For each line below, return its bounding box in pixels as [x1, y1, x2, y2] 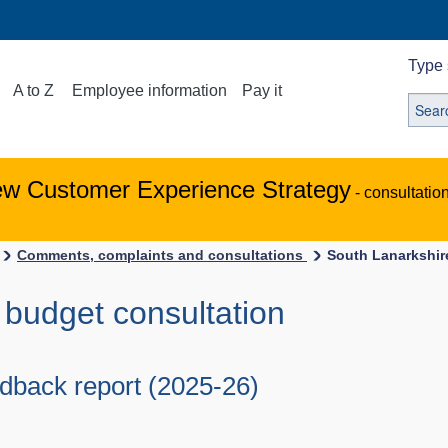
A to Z [13, 82, 55, 99]
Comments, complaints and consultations [17, 247, 307, 263]
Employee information [72, 82, 228, 99]
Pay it [242, 82, 283, 99]
